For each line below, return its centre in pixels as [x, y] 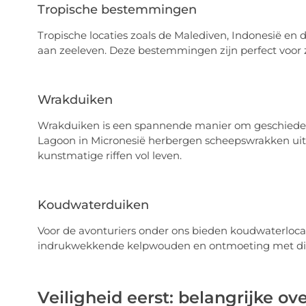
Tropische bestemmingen [117, 10]
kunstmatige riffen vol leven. [109, 156]
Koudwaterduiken [93, 205]
